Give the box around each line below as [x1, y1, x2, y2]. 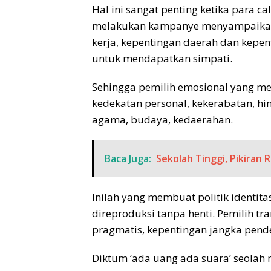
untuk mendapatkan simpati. [92, 51, 232, 65]
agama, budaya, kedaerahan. [92, 112, 233, 126]
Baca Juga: [105, 151, 151, 165]
